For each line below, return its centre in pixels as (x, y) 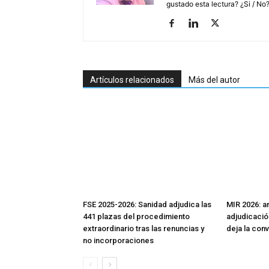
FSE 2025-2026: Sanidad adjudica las (147, 205)
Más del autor (214, 80)
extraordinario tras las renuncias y (144, 229)
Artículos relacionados (132, 80)
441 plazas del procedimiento (136, 217)
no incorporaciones (118, 241)
